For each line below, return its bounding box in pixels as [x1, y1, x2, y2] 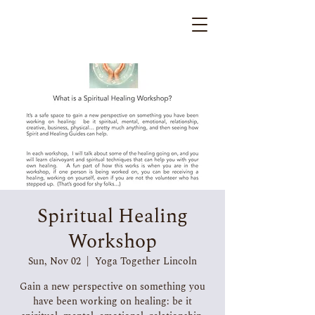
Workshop [68, 226, 157, 257]
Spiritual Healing [37, 201, 188, 231]
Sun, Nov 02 [28, 254, 81, 269]
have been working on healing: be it [33, 294, 192, 309]
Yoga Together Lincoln [95, 254, 197, 269]
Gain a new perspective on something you [20, 279, 205, 294]
